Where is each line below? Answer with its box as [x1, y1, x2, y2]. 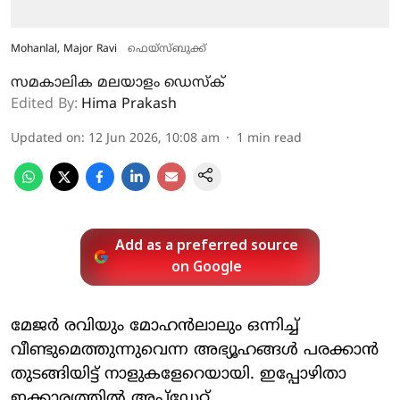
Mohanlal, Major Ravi [11, 42, 117, 56]
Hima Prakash [81, 95, 177, 113]
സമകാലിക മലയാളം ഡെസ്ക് [11, 73, 225, 92]
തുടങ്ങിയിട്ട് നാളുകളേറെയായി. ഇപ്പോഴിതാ [11, 363, 346, 385]
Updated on [11, 130, 81, 146]
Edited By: [11, 95, 78, 113]
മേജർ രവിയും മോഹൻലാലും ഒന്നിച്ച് [11, 315, 299, 337]
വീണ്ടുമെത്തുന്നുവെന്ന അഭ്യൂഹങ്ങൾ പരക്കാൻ [11, 339, 379, 361]
